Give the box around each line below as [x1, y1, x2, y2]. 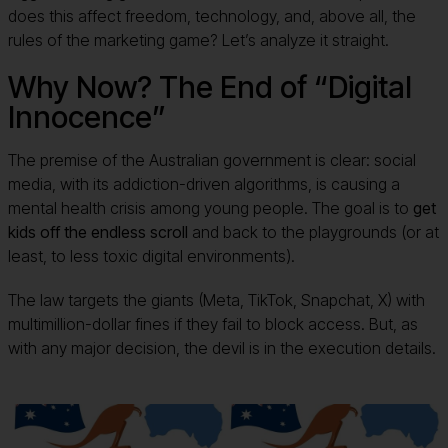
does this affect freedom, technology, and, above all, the [8, 5, 416, 26]
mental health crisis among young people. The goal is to [8, 197, 409, 218]
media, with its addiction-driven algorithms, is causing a [8, 173, 400, 194]
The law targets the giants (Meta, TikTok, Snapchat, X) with [8, 289, 425, 310]
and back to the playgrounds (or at [192, 221, 439, 242]
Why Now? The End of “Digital [8, 68, 412, 105]
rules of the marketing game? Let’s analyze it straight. [8, 29, 389, 50]
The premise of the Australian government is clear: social [8, 149, 416, 170]
